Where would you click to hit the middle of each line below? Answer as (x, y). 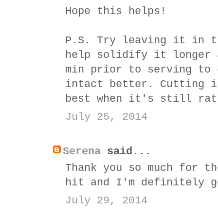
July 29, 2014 (106, 200)
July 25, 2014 (106, 117)
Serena (82, 151)
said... (126, 151)
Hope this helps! (116, 11)
